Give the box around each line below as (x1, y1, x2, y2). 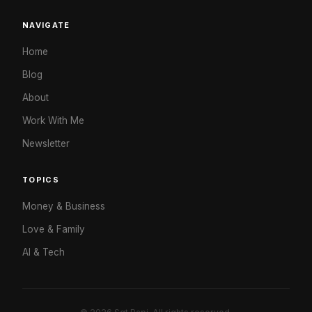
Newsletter (22, 137, 70, 149)
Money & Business (22, 200, 105, 212)
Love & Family (22, 223, 85, 235)
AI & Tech (22, 246, 65, 258)
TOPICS (22, 174, 59, 185)
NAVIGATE (22, 19, 70, 30)
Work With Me (22, 114, 84, 126)
